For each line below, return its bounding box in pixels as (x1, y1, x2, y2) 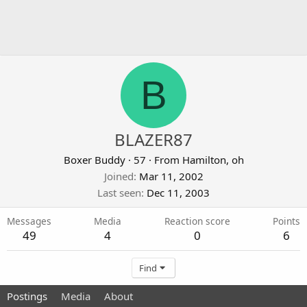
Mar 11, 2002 (138, 169, 204, 183)
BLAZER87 (114, 128, 193, 151)
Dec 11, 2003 (147, 186, 210, 199)
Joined (103, 169, 134, 183)
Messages (7, 214, 51, 228)
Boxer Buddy (63, 153, 125, 167)
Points (272, 214, 300, 228)
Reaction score (164, 214, 230, 228)
